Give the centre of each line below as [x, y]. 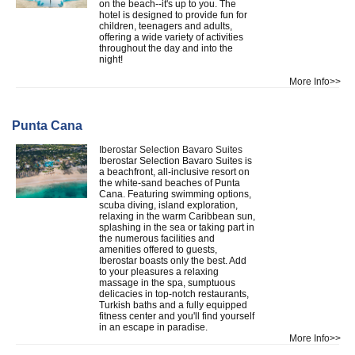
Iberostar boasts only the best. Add [173, 260]
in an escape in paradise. [155, 327]
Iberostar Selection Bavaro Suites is [176, 160]
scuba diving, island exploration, [168, 205]
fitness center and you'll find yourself [177, 316]
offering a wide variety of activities [171, 37]
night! [111, 59]
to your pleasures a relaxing [159, 271]
